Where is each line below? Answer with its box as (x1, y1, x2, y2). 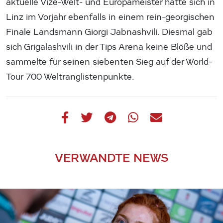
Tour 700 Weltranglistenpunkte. (6, 71, 134, 82)
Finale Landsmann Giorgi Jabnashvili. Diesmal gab (6, 26, 213, 37)
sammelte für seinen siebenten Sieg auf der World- (6, 56, 212, 67)
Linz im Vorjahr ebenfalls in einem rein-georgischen (6, 11, 215, 22)
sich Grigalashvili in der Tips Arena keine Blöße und (6, 41, 212, 52)
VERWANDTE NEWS (55, 150, 168, 165)
